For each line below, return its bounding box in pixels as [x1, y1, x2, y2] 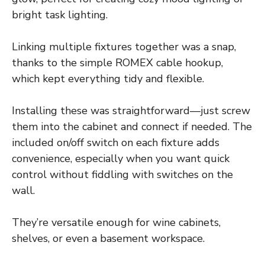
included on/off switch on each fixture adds [12, 135, 219, 150]
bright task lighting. [12, 8, 108, 22]
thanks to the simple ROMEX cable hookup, [12, 56, 223, 70]
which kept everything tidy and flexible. [12, 72, 204, 86]
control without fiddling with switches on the [12, 167, 233, 182]
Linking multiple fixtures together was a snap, [12, 40, 236, 54]
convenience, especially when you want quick [12, 151, 230, 166]
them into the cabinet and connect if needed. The [12, 119, 252, 134]
